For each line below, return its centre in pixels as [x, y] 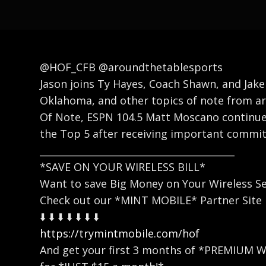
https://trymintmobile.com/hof [120, 233]
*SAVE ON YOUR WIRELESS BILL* [123, 167]
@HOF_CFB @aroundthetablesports [132, 67]
